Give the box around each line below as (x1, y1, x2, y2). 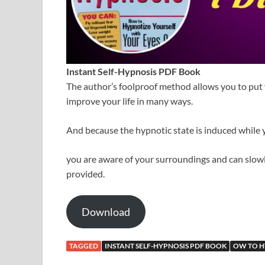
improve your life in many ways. (66, 95, 193, 106)
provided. (66, 167, 105, 179)
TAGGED (69, 241, 98, 250)
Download (81, 205, 130, 218)
